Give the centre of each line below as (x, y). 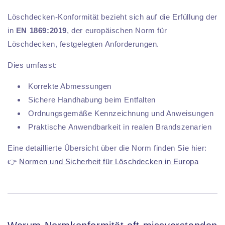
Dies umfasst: (32, 65)
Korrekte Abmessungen (70, 86)
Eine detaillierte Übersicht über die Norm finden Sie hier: (107, 148)
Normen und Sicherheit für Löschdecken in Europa (109, 162)
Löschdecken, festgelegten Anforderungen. (84, 44)
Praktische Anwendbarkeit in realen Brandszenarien (120, 127)
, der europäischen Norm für (117, 31)
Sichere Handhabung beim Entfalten (92, 100)
